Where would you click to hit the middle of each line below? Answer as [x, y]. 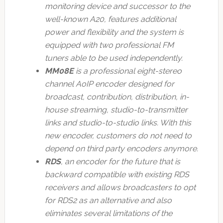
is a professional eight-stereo [127, 71]
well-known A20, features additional [110, 19]
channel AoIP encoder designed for [109, 84]
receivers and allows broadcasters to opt [120, 188]
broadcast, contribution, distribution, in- [117, 97]
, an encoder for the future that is [120, 162]
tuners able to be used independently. [113, 58]
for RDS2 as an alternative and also [108, 201]
